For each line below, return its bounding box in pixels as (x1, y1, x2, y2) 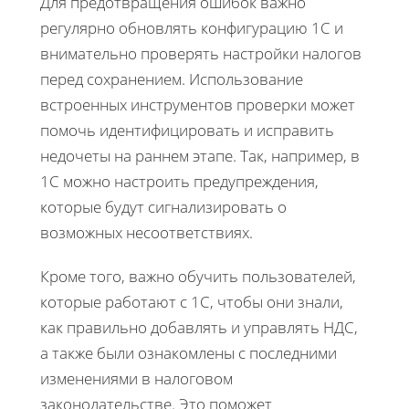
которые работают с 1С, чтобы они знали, (40, 290, 343, 312)
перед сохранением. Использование (40, 68, 303, 89)
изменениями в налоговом (40, 367, 233, 389)
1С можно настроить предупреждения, (40, 170, 319, 192)
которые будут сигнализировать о (40, 195, 287, 217)
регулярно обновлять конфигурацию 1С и (40, 16, 343, 38)
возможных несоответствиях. (40, 221, 253, 243)
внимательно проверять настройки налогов (40, 42, 362, 64)
